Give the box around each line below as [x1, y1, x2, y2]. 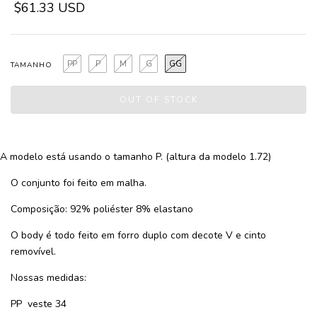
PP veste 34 [11, 297, 67, 311]
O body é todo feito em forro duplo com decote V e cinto [11, 229, 266, 242]
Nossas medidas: [11, 271, 86, 284]
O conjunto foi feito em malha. [11, 176, 146, 190]
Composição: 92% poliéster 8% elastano [11, 202, 193, 216]
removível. [11, 245, 56, 258]
